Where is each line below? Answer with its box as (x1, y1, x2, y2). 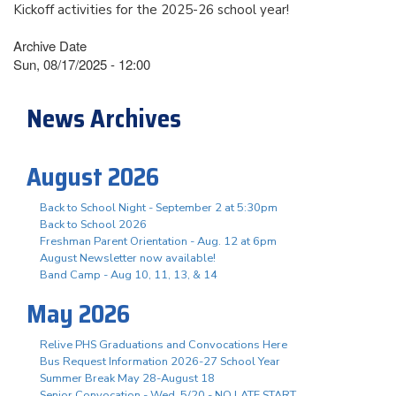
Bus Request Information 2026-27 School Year (40, 353, 280, 369)
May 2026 (27, 293, 130, 333)
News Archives (27, 98, 181, 138)
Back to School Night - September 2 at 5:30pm (40, 199, 278, 216)
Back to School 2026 (40, 216, 147, 232)
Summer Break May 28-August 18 (40, 369, 215, 386)
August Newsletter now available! (40, 249, 216, 266)
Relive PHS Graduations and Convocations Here (40, 336, 287, 353)
